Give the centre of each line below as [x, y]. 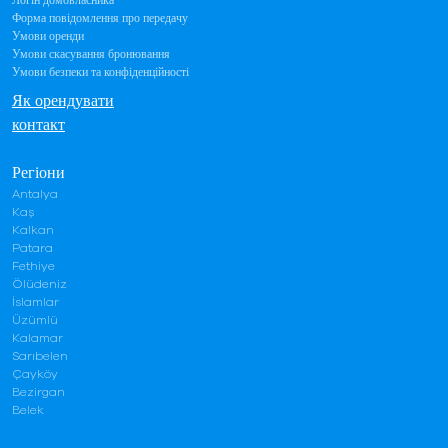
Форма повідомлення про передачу [100, 18]
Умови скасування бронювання [91, 54]
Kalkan [33, 230]
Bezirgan [38, 392]
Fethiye [33, 266]
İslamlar [35, 302]
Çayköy [35, 374]
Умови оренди [48, 36]
